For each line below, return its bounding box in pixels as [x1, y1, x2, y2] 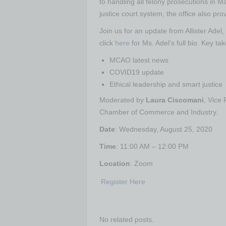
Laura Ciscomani [146, 96, 204, 104]
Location [99, 159, 130, 167]
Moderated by [99, 96, 146, 104]
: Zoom [130, 159, 153, 167]
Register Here [101, 178, 145, 186]
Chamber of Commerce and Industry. [99, 108, 218, 116]
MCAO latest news [109, 56, 168, 64]
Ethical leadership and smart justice [109, 80, 222, 88]
